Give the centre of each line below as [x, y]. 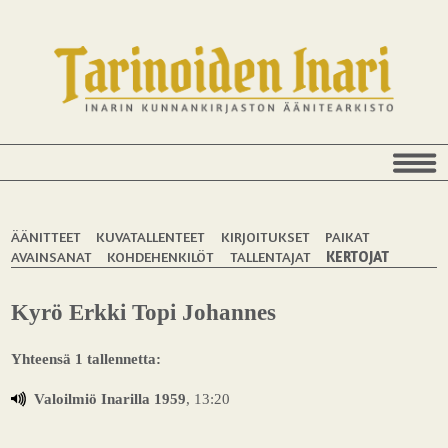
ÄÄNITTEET [46, 236]
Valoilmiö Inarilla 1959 [110, 398]
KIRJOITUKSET [265, 236]
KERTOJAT [357, 256]
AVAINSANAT [52, 256]
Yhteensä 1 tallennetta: [86, 358]
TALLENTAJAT [270, 256]
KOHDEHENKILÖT [161, 256]
